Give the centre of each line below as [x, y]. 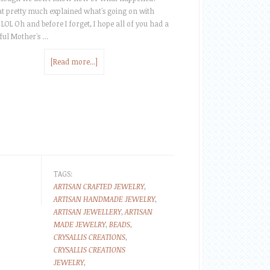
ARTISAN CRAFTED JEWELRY [99, 186]
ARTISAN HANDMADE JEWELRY [104, 199]
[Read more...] [74, 61]
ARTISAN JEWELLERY [87, 212]
